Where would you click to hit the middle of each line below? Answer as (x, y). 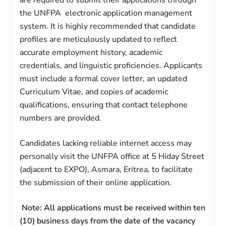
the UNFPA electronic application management (106, 13)
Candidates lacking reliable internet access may (106, 143)
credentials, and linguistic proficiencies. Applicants (111, 66)
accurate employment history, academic (91, 52)
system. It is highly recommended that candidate (108, 26)
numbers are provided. (61, 118)
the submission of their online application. (96, 183)
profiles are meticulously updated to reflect (99, 39)
